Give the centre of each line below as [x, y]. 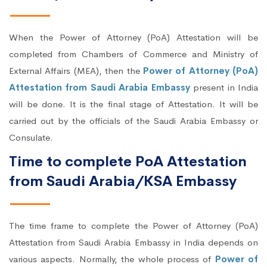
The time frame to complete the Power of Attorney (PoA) [133, 226]
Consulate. [31, 138]
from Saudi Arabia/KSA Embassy [123, 181]
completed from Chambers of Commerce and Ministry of [133, 54]
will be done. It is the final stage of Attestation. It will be [133, 104]
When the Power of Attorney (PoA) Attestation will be [133, 38]
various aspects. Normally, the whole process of [112, 259]
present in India [226, 88]
